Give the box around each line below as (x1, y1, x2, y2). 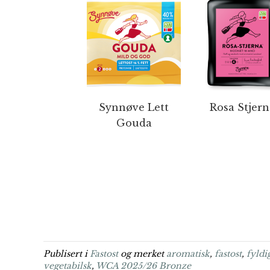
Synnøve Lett (99, 101, 169, 113)
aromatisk (166, 248, 210, 259)
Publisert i (43, 248, 90, 259)
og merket (118, 248, 166, 259)
